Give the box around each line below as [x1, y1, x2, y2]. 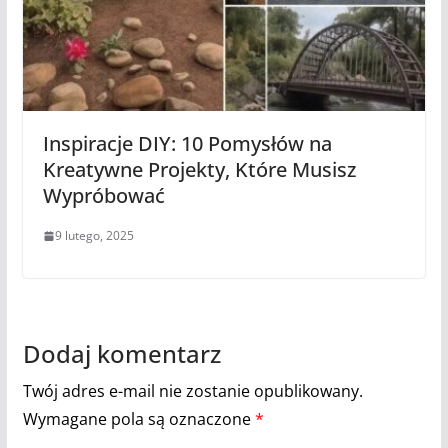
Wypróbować [42, 182, 165, 210]
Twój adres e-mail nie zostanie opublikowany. [22, 380, 363, 403]
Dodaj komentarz [22, 337, 221, 371]
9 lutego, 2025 [54, 227, 134, 245]
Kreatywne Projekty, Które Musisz [42, 156, 356, 184]
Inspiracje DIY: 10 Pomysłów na [42, 130, 332, 158]
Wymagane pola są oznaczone [22, 408, 255, 431]
